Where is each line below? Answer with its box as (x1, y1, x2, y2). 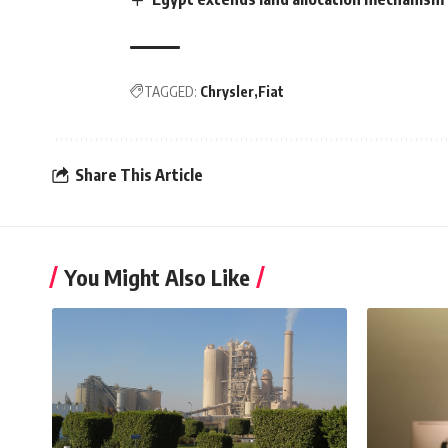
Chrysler (200, 82, 254, 100)
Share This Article (75, 165, 203, 186)
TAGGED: (144, 82, 197, 100)
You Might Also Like (64, 262, 250, 291)
